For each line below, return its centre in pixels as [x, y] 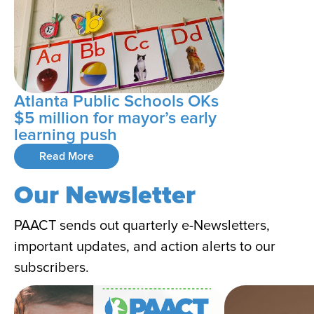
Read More [67, 157]
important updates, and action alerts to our [145, 247]
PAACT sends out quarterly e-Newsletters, [142, 226]
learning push [66, 135]
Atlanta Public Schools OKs [116, 102]
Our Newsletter [105, 196]
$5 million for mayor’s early [115, 118]
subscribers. [52, 268]
